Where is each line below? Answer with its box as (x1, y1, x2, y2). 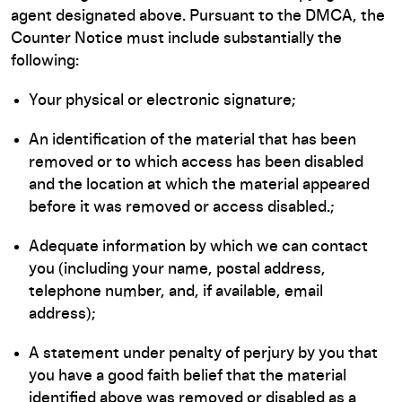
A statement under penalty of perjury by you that (29, 345, 378, 362)
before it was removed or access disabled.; (29, 199, 335, 215)
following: (11, 53, 79, 69)
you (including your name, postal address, (29, 261, 326, 277)
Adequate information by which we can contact (29, 239, 368, 255)
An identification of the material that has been (29, 132, 356, 148)
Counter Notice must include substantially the (11, 31, 342, 47)
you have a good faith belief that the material (29, 368, 346, 384)
